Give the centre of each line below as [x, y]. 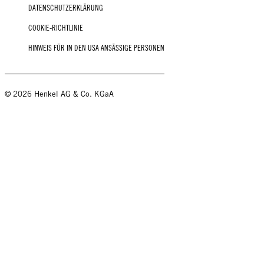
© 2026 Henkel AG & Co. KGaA [59, 94]
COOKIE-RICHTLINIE [56, 28]
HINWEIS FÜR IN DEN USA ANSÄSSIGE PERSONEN [96, 48]
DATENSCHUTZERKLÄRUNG [66, 8]
